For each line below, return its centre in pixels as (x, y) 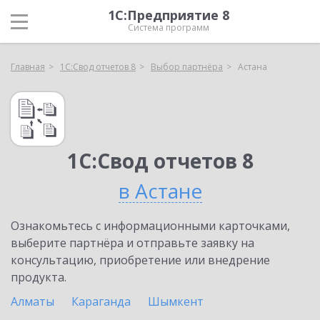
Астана (252, 67)
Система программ (169, 27)
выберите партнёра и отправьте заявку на (132, 243)
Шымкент (176, 301)
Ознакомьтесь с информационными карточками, (150, 226)
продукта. (39, 277)
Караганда (101, 301)
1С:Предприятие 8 (169, 15)
